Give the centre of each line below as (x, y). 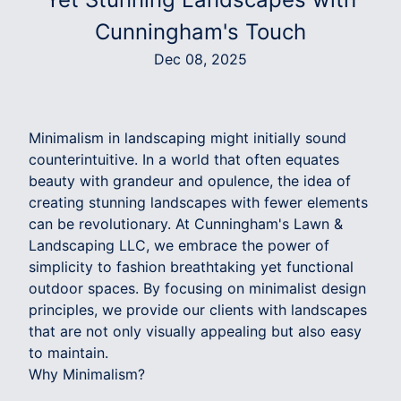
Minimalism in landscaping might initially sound (188, 137)
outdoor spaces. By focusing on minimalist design (197, 288)
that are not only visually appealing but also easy (195, 331)
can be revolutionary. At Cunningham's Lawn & (186, 223)
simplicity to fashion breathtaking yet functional (191, 266)
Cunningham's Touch (200, 31)
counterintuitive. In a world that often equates (184, 159)
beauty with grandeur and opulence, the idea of (190, 180)
